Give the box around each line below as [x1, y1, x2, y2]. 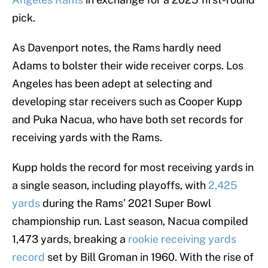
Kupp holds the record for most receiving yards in [12, 161, 254, 174]
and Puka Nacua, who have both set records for [12, 113, 243, 126]
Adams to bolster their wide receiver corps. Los [12, 59, 243, 72]
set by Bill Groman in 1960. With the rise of [45, 251, 254, 264]
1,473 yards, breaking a [12, 233, 126, 246]
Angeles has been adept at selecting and [12, 77, 212, 90]
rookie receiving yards [126, 233, 236, 246]
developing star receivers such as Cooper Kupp [12, 95, 242, 108]
